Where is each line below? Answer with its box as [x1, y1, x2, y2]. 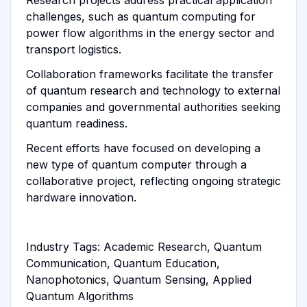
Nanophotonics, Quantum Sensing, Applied [25, 272, 251, 286]
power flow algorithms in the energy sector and [25, 25, 274, 40]
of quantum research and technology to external [25, 83, 280, 97]
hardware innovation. [25, 190, 136, 204]
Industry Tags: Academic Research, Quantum [25, 239, 262, 254]
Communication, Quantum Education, [25, 256, 220, 270]
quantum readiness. [25, 116, 127, 130]
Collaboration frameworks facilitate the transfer [25, 66, 273, 81]
